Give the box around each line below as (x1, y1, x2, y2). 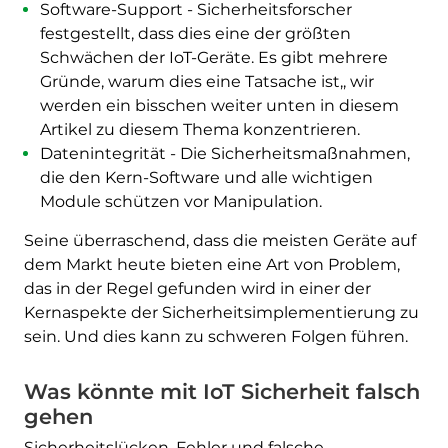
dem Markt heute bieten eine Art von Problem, (23, 254, 400, 274)
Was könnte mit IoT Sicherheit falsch (23, 378, 420, 404)
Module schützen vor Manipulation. (39, 191, 322, 211)
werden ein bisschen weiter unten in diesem (39, 95, 399, 115)
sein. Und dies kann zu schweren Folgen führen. (23, 326, 408, 346)
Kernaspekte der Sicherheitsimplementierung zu (23, 302, 419, 322)
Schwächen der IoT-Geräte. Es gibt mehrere (39, 47, 388, 67)
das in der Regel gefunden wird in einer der (23, 278, 371, 298)
